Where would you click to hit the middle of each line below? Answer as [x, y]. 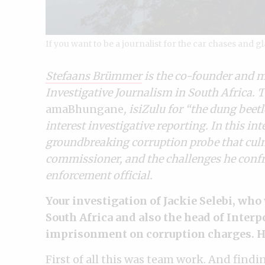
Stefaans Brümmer [94, 76]
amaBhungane [85, 109]
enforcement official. [99, 175]
